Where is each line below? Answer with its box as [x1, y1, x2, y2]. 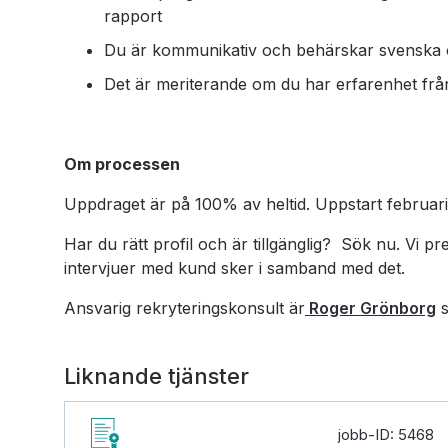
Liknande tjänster [64, 363, 249, 389]
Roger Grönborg [305, 298, 436, 318]
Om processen [64, 154, 180, 174]
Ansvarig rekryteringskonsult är [64, 298, 305, 318]
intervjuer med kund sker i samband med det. [64, 258, 405, 278]
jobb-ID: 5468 [337, 424, 434, 444]
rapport [104, 6, 162, 26]
